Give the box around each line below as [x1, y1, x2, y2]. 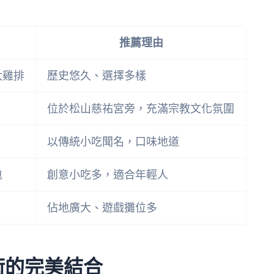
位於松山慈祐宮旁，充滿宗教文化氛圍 [47, 102, 234, 116]
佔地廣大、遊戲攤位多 [47, 201, 157, 215]
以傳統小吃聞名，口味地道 [47, 135, 179, 149]
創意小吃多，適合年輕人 [47, 168, 168, 182]
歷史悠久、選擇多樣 [47, 69, 146, 83]
